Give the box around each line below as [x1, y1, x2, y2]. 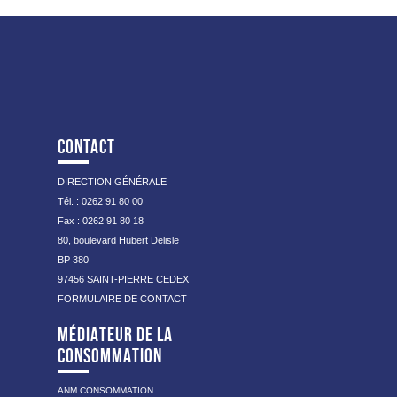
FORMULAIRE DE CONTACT [58, 293, 187, 305]
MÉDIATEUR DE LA [58, 323, 173, 345]
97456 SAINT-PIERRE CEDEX [58, 274, 189, 285]
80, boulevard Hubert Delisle [58, 235, 179, 246]
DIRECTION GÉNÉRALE [58, 176, 167, 188]
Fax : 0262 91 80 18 [58, 215, 144, 227]
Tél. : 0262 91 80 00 [58, 196, 143, 207]
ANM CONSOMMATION [58, 385, 153, 395]
